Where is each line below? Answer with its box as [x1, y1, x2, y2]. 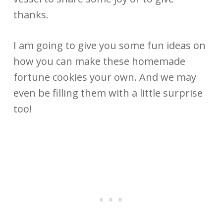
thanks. [13, 7, 49, 21]
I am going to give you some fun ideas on [13, 38, 206, 52]
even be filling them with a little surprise [13, 86, 203, 100]
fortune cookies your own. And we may [13, 70, 196, 84]
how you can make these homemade [13, 54, 185, 68]
